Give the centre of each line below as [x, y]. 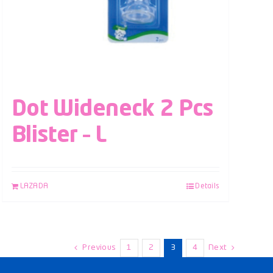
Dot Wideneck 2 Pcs [112, 109]
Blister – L [59, 136]
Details [207, 186]
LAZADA [34, 186]
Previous [99, 247]
